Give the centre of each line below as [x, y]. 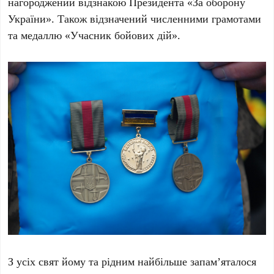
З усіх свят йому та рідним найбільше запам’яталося [132, 261]
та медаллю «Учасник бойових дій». [94, 35]
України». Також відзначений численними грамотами [135, 19]
